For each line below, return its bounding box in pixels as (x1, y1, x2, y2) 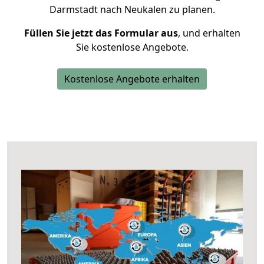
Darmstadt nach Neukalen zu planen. (49, 3, 215, 16)
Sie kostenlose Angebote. (75, 41, 189, 54)
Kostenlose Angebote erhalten (64, 72, 200, 85)
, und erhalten (177, 27, 240, 39)
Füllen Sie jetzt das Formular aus (24, 27, 178, 39)
